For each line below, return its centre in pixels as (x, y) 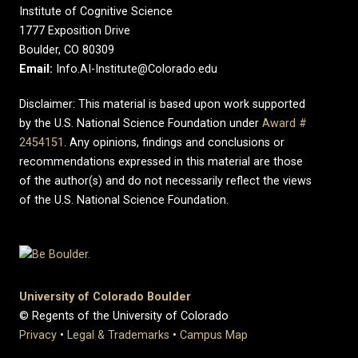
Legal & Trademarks (118, 335)
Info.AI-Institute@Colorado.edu (135, 69)
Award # (284, 123)
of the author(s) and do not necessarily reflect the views (165, 181)
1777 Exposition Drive (75, 31)
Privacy (38, 335)
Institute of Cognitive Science (96, 12)
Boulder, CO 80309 (67, 50)
